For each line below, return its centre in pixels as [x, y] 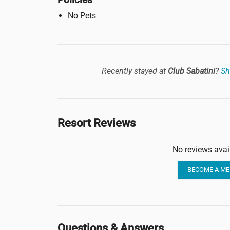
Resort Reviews [97, 123]
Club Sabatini [191, 71]
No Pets [82, 15]
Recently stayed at [135, 71]
